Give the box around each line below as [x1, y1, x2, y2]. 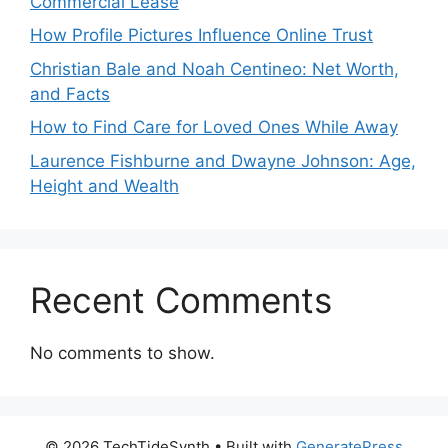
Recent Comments [30, 278, 332, 321]
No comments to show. [30, 342, 215, 363]
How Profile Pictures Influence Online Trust [30, 25, 373, 45]
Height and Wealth [30, 175, 179, 196]
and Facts [30, 83, 110, 104]
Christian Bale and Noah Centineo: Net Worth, [30, 58, 399, 79]
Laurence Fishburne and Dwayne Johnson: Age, [30, 150, 416, 171]
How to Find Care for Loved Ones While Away [30, 117, 398, 137]
